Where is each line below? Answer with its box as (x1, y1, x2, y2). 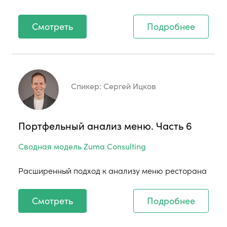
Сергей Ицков (103, 80, 156, 91)
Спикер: (71, 80, 103, 91)
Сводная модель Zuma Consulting (18, 140, 146, 152)
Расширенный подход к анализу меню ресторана (18, 164, 207, 176)
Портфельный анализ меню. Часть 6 (18, 118, 192, 132)
